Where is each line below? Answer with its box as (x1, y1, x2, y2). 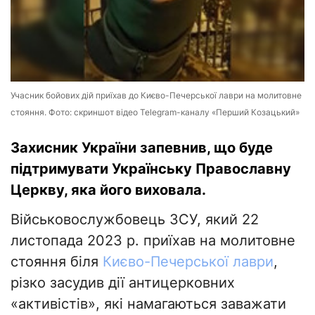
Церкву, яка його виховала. (11, 181, 206, 199)
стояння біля (11, 253, 103, 271)
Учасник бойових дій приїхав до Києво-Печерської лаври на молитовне (11, 90, 302, 101)
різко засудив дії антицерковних (11, 274, 235, 292)
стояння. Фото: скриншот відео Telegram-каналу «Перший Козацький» (11, 107, 300, 118)
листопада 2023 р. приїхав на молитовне (11, 232, 295, 250)
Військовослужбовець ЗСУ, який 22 (11, 211, 259, 229)
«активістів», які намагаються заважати (11, 295, 286, 313)
